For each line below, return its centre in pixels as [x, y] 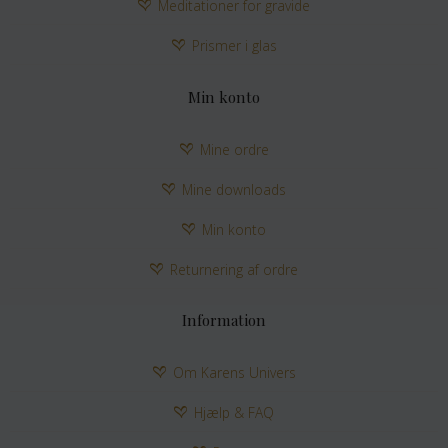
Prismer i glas [234, 46]
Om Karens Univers [234, 373]
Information [224, 320]
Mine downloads [234, 189]
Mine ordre [234, 149]
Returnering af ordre [234, 269]
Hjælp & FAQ [234, 413]
